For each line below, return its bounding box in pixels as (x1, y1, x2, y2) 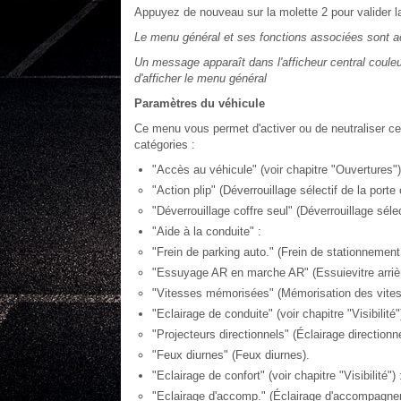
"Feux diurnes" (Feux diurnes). (151, 348, 310, 362)
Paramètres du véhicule (133, 97, 265, 110)
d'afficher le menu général (133, 72, 267, 85)
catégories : (133, 138, 195, 151)
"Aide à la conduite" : (151, 225, 261, 238)
